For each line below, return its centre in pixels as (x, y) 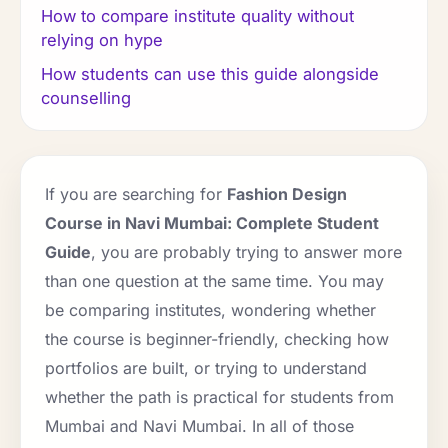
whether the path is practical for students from (219, 397)
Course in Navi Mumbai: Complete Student (212, 223)
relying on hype (102, 40)
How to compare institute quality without (197, 16)
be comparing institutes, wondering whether (210, 310)
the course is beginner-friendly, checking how (217, 339)
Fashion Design (287, 194)
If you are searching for (136, 194)
